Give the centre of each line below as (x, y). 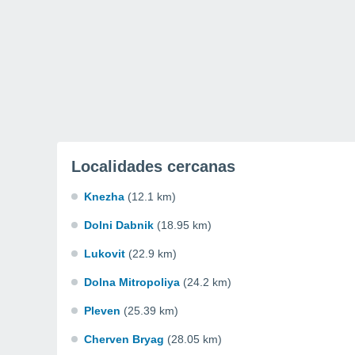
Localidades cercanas (153, 166)
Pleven (102, 311)
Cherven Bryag (124, 339)
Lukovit (105, 254)
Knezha (104, 197)
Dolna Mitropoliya (132, 282)
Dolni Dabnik (119, 225)
